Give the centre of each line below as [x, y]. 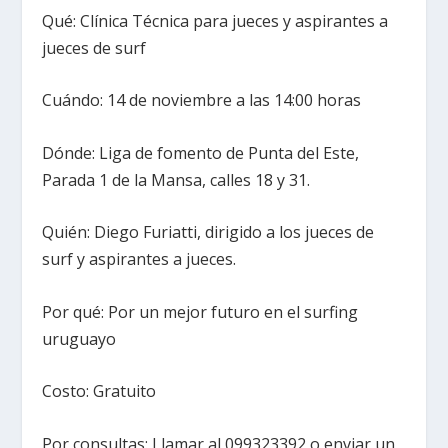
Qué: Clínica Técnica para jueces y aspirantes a [215, 20]
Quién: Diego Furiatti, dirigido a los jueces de [208, 232]
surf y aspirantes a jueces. [139, 259]
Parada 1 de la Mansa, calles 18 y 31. [176, 179]
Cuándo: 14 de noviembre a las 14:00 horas [202, 100]
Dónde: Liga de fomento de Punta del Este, [201, 152]
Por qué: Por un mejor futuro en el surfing [200, 311]
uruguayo [79, 338]
